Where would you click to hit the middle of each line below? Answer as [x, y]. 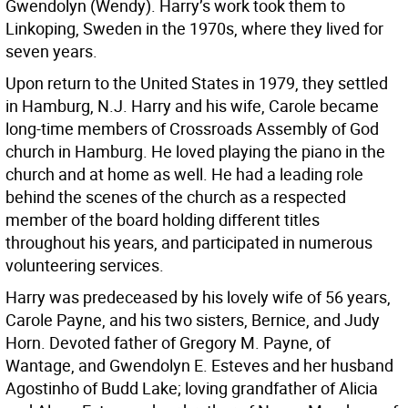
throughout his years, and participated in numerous [189, 243]
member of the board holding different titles [163, 220]
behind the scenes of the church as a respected [176, 197]
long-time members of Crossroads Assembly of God [192, 129]
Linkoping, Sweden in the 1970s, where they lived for [194, 29]
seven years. [51, 51]
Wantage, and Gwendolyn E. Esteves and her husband [199, 366]
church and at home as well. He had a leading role [184, 174]
